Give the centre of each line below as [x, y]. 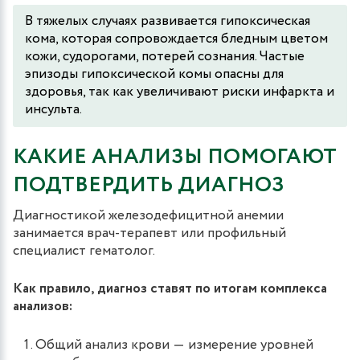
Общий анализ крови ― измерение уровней [174, 345]
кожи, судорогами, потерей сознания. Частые [165, 56]
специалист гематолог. [85, 251]
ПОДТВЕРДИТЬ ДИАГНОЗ [149, 185]
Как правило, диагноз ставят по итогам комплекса [170, 288]
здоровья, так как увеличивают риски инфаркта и [180, 92]
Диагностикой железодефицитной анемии [148, 215]
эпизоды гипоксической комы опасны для [154, 74]
